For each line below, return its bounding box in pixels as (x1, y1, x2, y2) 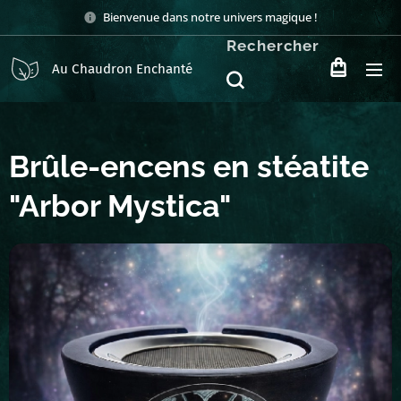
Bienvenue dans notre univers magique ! (103, 8, 318, 25)
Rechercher (226, 36, 320, 55)
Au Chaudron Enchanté (52, 61, 192, 77)
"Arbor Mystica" (9, 188, 231, 224)
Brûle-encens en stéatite (9, 149, 369, 184)
